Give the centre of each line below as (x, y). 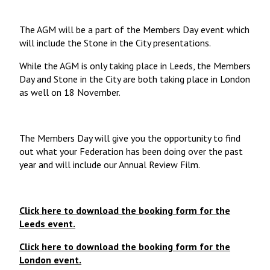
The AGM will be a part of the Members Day (109, 30)
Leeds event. (47, 224)
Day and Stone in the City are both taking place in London (135, 79)
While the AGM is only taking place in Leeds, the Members (135, 66)
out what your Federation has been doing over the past (131, 152)
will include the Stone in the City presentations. (115, 43)
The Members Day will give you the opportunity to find (130, 138)
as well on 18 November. (70, 93)
